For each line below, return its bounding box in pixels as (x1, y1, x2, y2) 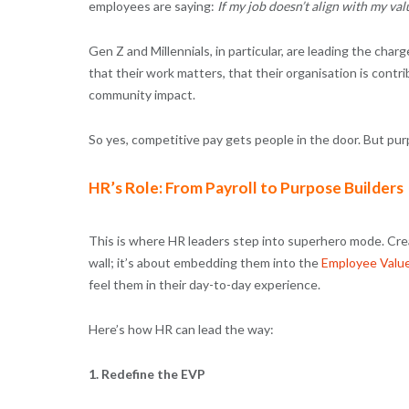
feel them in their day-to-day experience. (88, 276, 320, 292)
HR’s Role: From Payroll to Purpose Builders (88, 177, 404, 197)
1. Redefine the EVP (88, 365, 205, 382)
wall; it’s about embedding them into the (88, 254, 321, 270)
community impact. (88, 86, 195, 102)
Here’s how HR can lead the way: (88, 320, 274, 337)
